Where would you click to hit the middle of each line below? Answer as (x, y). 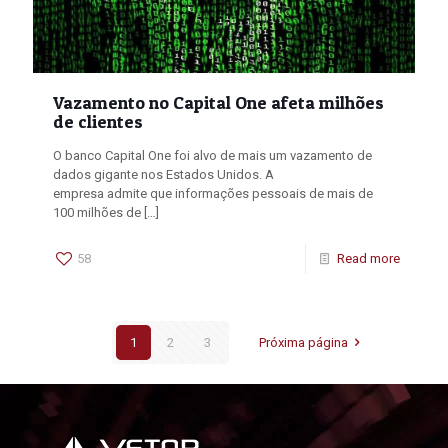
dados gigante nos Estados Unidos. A (163, 175)
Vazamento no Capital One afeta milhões (218, 103)
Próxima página (303, 343)
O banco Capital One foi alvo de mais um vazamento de (212, 156)
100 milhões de (97, 213)
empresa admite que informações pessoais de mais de (213, 194)
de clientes (98, 122)
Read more (368, 259)
